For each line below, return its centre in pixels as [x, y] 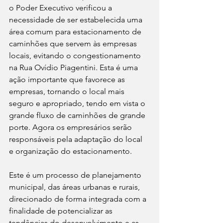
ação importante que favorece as [68, 79]
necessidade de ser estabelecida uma [77, 19]
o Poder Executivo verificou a [61, 7]
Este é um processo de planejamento [76, 175]
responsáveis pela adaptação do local [77, 139]
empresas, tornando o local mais [68, 91]
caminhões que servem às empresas [74, 43]
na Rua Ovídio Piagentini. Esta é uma [74, 67]
